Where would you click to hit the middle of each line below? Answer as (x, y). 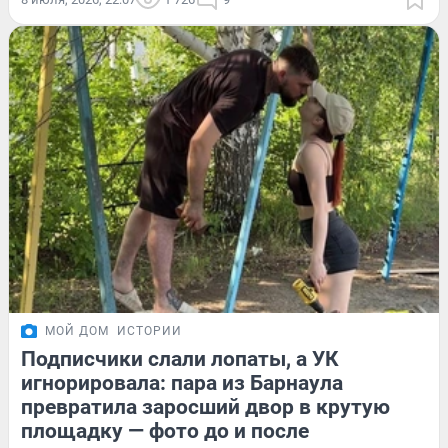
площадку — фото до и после (165, 430)
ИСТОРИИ (149, 330)
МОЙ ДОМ (77, 330)
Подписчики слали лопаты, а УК (180, 358)
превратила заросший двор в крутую (205, 406)
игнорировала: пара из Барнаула (182, 382)
